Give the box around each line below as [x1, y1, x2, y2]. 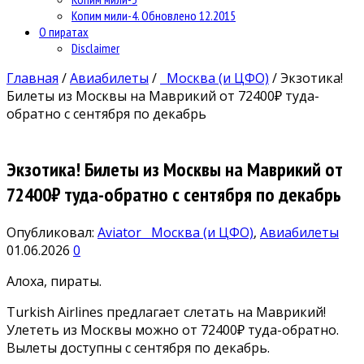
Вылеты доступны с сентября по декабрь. [6, 338, 270, 357]
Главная [6, 68, 58, 87]
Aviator [97, 223, 145, 241]
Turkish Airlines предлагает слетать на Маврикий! [6, 302, 326, 321]
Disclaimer [71, 39, 119, 56]
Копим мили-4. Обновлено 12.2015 [71, 6, 236, 24]
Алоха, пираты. [6, 271, 102, 290]
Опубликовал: [6, 223, 97, 241]
